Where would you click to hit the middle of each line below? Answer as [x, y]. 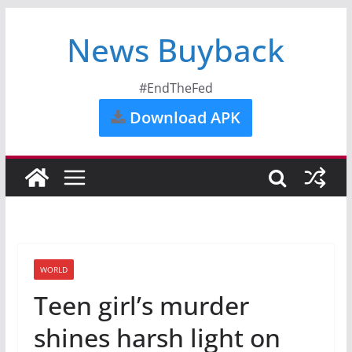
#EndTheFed [176, 88]
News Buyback [176, 50]
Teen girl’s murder [141, 305]
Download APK [183, 117]
